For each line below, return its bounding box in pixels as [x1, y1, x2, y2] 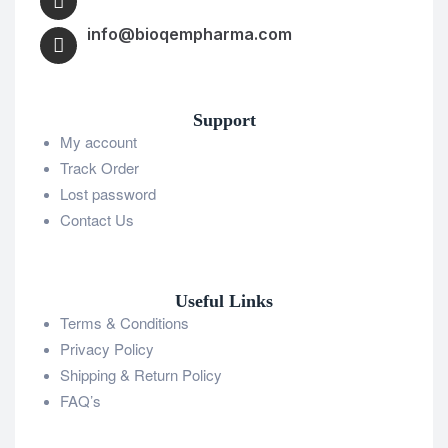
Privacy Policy [60, 337, 154, 359]
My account [60, 131, 137, 153]
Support [192, 110, 256, 131]
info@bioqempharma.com [87, 24, 292, 45]
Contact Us [60, 209, 134, 231]
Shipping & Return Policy [60, 363, 222, 385]
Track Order [60, 157, 139, 179]
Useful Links [175, 290, 273, 311]
